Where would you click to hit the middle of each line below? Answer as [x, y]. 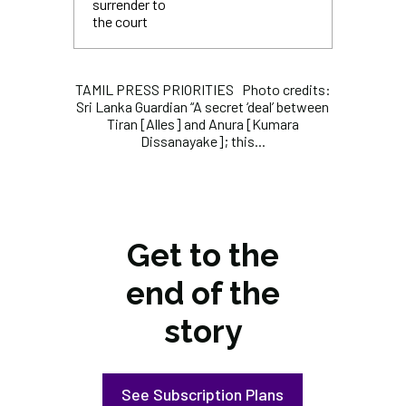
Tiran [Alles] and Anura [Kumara [203, 124]
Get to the [203, 255]
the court [120, 21]
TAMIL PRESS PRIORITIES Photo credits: [203, 89]
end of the [203, 293]
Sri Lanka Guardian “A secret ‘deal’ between [203, 106]
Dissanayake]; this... [203, 141]
